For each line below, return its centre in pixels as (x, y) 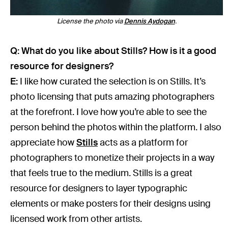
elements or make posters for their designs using (111, 203)
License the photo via (90, 21)
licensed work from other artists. (76, 219)
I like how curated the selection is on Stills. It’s (112, 81)
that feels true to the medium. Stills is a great (102, 173)
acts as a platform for (143, 142)
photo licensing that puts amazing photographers (112, 96)
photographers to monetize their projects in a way (112, 158)
